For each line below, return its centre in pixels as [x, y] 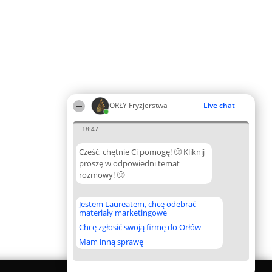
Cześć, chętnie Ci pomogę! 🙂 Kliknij [142, 152]
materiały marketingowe [123, 212]
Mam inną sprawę [111, 242]
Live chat [219, 105]
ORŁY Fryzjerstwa [138, 105]
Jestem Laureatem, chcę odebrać [138, 204]
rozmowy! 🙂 [102, 175]
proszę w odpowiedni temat [129, 163]
